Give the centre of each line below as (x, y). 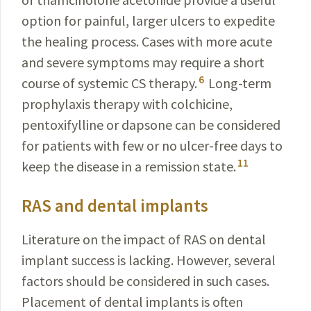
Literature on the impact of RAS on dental (144, 239)
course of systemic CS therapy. (109, 83)
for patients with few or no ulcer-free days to (152, 145)
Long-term (238, 83)
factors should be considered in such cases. (145, 281)
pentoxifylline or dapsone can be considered (151, 125)
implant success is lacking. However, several (149, 260)
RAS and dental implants (115, 205)
